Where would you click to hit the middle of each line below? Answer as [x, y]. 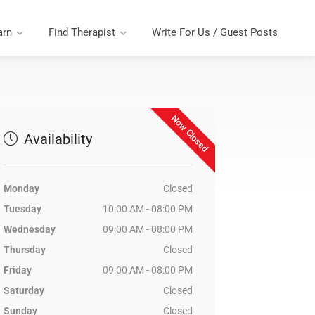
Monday [21, 188]
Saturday [24, 290]
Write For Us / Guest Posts [215, 32]
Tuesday [22, 209]
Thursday [24, 250]
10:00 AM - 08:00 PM [147, 209]
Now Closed [190, 133]
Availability [56, 139]
